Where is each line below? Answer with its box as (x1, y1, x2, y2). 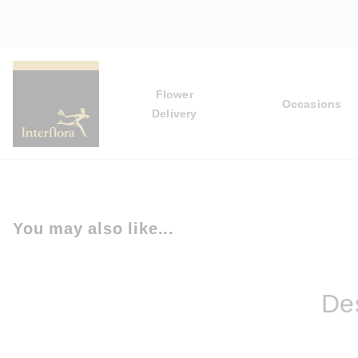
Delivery (151, 107, 197, 120)
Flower (155, 88, 193, 101)
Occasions (281, 97, 342, 110)
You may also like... (13, 220, 174, 237)
